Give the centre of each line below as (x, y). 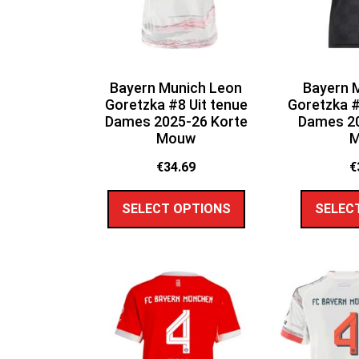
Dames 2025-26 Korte (176, 121)
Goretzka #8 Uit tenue (176, 104)
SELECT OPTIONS (176, 208)
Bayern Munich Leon (176, 87)
